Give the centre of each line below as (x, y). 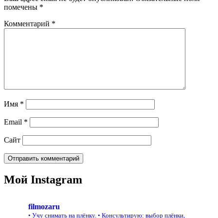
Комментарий (28, 24)
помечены (22, 7)
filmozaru (44, 207)
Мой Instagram (43, 180)
